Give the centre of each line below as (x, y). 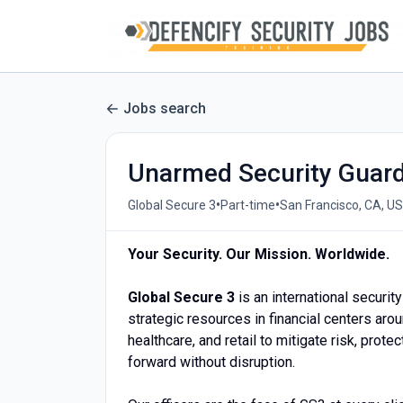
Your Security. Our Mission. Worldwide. (259, 254)
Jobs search (165, 108)
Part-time (248, 205)
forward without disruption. (211, 362)
